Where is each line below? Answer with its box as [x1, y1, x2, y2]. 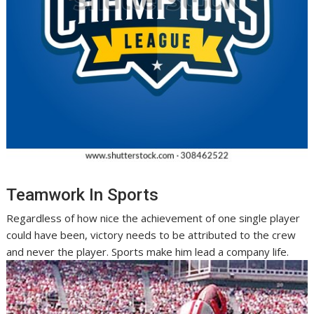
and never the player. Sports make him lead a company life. [6, 244, 289, 259]
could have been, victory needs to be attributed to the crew [6, 227, 296, 242]
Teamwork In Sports [6, 184, 159, 205]
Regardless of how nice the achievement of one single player [6, 210, 301, 225]
